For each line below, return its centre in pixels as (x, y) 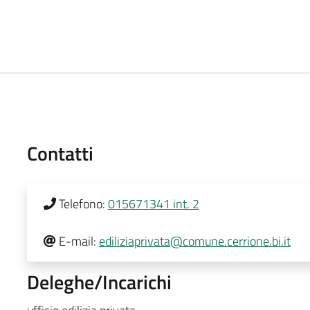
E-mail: (77, 241)
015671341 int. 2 (153, 203)
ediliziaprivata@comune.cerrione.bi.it (194, 241)
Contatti (60, 153)
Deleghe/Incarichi (99, 282)
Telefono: (82, 203)
